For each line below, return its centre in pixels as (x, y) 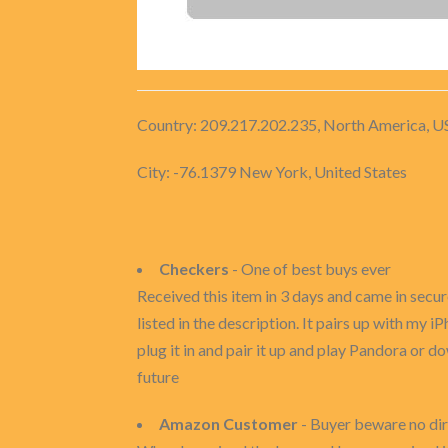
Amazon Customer (228, 423)
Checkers (194, 268)
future (158, 376)
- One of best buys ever (310, 268)
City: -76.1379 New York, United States (272, 171)
